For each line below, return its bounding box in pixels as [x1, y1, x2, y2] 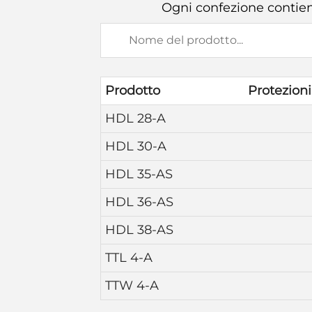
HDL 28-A [105, 111, 166, 126]
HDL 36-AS [105, 194, 173, 210]
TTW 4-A [105, 278, 159, 293]
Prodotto [105, 83, 160, 98]
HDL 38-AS [105, 222, 173, 237]
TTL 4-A [105, 250, 153, 265]
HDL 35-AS [105, 166, 173, 182]
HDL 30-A [105, 139, 166, 154]
